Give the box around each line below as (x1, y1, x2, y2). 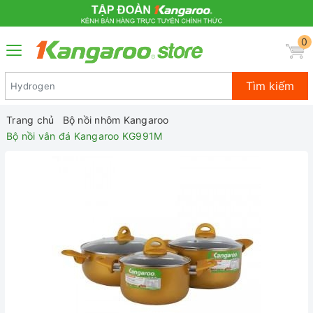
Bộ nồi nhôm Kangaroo (62, 114, 169, 126)
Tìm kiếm (246, 78, 294, 93)
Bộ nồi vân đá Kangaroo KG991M (6, 130, 163, 143)
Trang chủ (6, 114, 54, 126)
